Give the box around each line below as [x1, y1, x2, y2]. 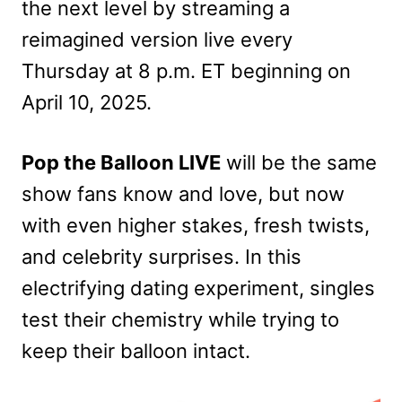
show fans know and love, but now [22, 181, 345, 205]
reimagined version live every [22, 27, 293, 51]
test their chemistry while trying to [22, 307, 339, 331]
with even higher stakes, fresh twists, [22, 213, 370, 237]
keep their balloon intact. [22, 338, 250, 363]
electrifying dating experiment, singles [22, 275, 375, 300]
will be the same [221, 150, 377, 174]
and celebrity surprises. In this [22, 244, 301, 268]
